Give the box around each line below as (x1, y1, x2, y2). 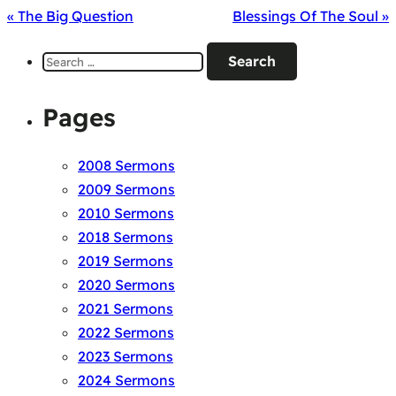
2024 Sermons (78, 371, 175, 390)
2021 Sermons (78, 300, 173, 318)
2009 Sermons (78, 180, 175, 199)
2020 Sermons (78, 276, 175, 294)
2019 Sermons (78, 252, 173, 270)
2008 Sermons (78, 156, 175, 175)
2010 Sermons (78, 204, 174, 223)
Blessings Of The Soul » (232, 7, 389, 26)
